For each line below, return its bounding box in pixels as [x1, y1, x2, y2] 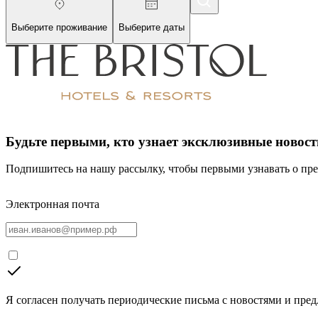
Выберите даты [119, 21, 185, 33]
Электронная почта [6, 198, 99, 211]
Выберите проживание [11, 21, 107, 33]
